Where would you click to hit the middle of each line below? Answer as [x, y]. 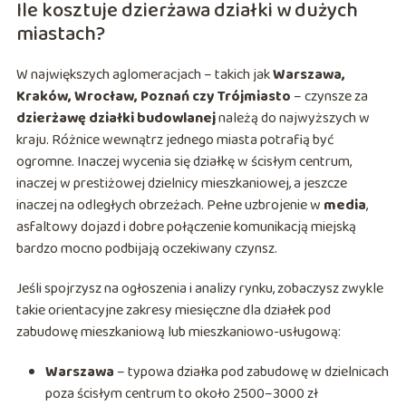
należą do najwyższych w [292, 119]
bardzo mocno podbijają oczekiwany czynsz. [146, 249]
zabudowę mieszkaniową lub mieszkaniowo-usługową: [178, 333]
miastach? [60, 35]
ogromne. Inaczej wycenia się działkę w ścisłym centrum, [184, 162]
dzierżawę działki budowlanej [116, 119]
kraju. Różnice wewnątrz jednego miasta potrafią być [175, 140]
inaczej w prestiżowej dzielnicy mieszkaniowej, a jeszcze [181, 184]
